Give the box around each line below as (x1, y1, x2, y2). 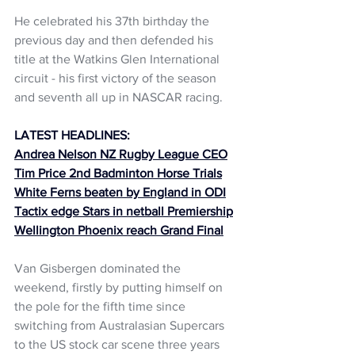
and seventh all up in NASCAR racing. (14, 90, 223, 104)
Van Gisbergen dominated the (14, 261, 184, 275)
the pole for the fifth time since (14, 299, 189, 313)
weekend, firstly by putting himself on (14, 280, 226, 294)
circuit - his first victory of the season (14, 71, 219, 85)
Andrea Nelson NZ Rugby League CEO (14, 147, 227, 161)
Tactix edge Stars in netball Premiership (14, 204, 233, 218)
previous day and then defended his (14, 32, 216, 47)
